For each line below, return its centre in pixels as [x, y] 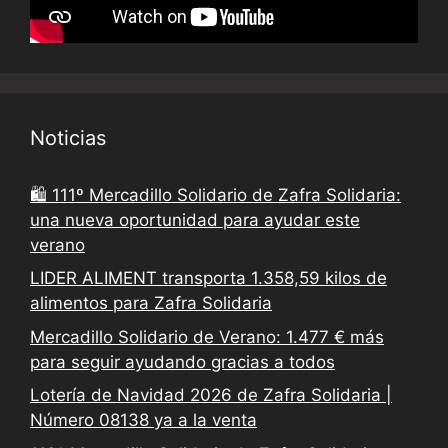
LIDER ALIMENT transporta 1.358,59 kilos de [208, 278]
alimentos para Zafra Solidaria [151, 303]
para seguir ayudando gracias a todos [182, 361]
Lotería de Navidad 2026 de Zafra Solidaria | [211, 395]
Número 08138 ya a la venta [143, 420]
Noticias [68, 137]
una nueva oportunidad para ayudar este [195, 219]
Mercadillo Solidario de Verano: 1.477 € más [207, 336]
